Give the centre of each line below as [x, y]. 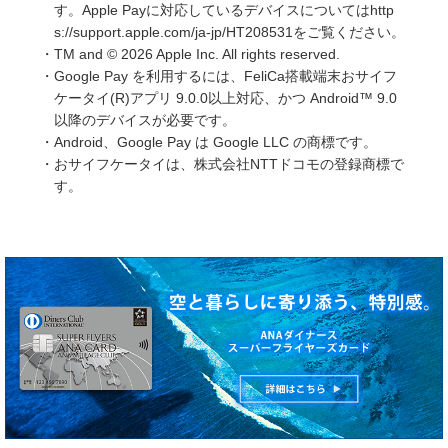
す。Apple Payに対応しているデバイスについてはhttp [224, 10]
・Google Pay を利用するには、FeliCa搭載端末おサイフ [218, 76]
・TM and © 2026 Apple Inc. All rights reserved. [190, 54]
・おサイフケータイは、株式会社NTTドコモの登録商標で [222, 164]
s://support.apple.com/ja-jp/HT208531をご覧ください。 [229, 32]
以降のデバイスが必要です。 [145, 120]
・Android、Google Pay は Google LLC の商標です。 [208, 142]
